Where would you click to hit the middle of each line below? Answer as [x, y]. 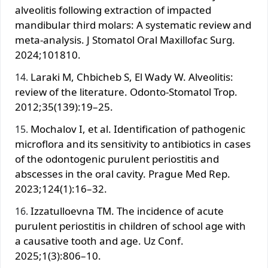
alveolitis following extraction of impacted [113, 10]
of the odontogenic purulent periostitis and [117, 159]
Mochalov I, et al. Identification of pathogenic [138, 129]
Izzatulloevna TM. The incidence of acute [127, 211]
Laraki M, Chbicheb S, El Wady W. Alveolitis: [132, 77]
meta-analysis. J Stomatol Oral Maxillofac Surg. [125, 39]
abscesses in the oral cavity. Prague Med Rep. [123, 173]
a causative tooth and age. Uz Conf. [99, 240]
